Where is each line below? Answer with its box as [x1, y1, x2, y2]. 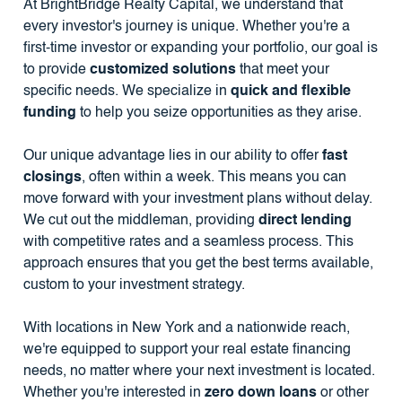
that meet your [235, 62, 329, 77]
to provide [22, 62, 90, 77]
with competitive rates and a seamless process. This [22, 234, 354, 249]
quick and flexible [230, 83, 351, 99]
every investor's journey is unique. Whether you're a [22, 19, 350, 34]
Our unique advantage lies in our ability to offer [22, 148, 322, 163]
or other [316, 385, 369, 400]
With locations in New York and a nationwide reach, [22, 320, 350, 336]
